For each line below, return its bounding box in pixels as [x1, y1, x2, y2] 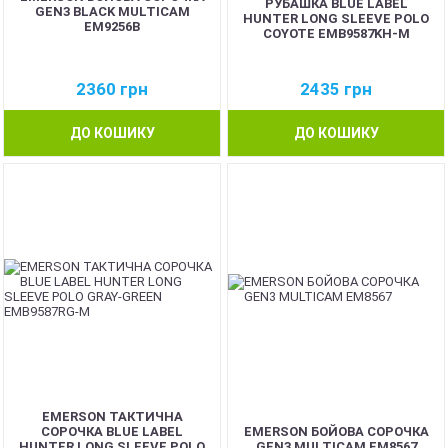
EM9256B [84, 18, 140, 34]
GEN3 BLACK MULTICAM [34, 3, 190, 19]
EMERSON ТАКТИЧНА [41, 409, 183, 424]
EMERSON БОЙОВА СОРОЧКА [243, 424, 429, 439]
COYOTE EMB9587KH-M [262, 26, 410, 41]
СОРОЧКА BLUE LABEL [41, 424, 183, 439]
